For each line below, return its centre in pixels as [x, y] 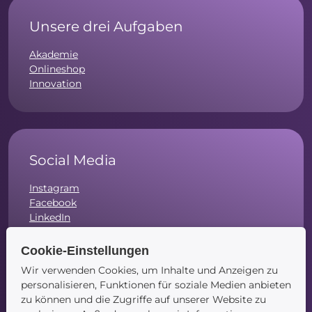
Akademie [54, 55]
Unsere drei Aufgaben [106, 27]
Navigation [68, 294]
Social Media [73, 161]
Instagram [54, 188]
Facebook [53, 203]
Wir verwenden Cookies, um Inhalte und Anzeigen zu [149, 270]
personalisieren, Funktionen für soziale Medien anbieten [156, 284]
